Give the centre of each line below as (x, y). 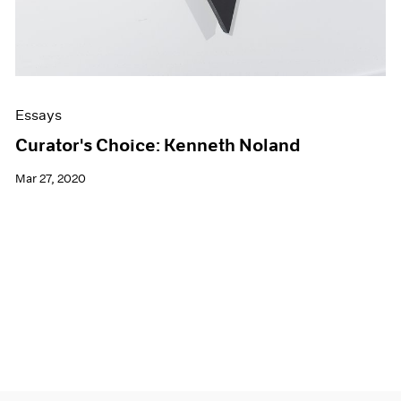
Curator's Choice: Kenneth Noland (158, 145)
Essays (39, 115)
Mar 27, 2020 (51, 179)
